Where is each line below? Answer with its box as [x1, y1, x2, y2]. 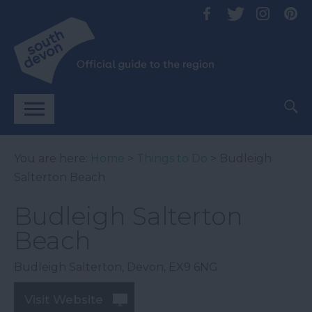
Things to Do [136, 152, 208, 165]
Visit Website [24, 292, 103, 306]
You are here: [14, 152, 91, 165]
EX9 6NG [169, 260, 218, 274]
